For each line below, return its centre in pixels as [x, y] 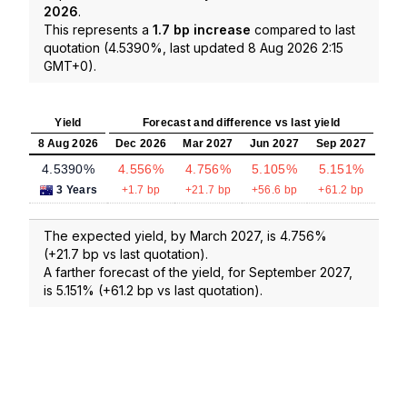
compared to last [303, 30]
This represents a [98, 30]
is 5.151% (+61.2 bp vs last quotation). [153, 291]
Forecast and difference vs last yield [241, 123]
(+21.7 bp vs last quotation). [126, 254]
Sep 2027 [341, 144]
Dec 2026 [141, 144]
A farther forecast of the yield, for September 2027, [198, 273]
